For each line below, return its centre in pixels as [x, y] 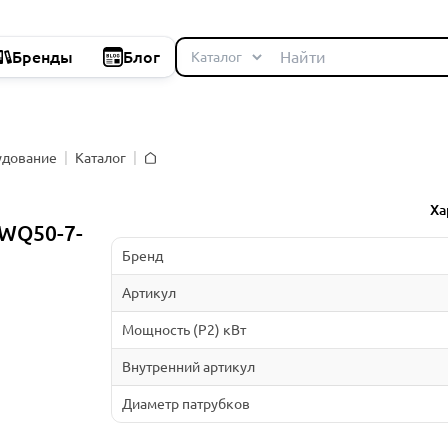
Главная [168, 171]
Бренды [42, 57]
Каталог [100, 157]
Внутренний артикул [188, 366]
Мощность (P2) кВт [183, 329]
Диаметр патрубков [185, 403]
